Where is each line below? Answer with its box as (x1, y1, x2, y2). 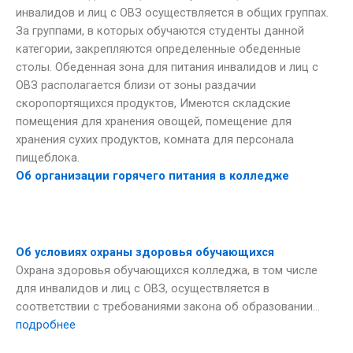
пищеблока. (16, 150, 80, 165)
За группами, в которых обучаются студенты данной (16, 23, 304, 38)
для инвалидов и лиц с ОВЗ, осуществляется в (16, 281, 269, 295)
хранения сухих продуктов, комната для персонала (16, 132, 294, 147)
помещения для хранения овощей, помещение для (16, 113, 292, 128)
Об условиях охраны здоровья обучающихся (16, 244, 274, 259)
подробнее (16, 317, 76, 332)
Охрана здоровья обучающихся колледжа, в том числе (16, 262, 318, 277)
